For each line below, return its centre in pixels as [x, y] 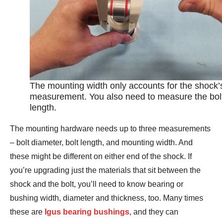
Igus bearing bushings [87, 212]
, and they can [154, 212]
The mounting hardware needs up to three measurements [110, 128]
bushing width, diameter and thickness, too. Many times [107, 198]
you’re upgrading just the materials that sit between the [105, 170]
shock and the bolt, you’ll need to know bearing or [97, 184]
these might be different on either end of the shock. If [101, 156]
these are [27, 212]
